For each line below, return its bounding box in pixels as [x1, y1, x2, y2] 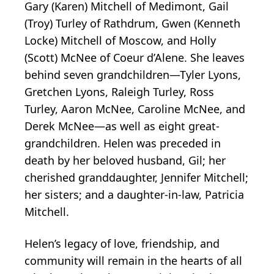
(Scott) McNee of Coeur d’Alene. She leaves [24, 50, 245, 65]
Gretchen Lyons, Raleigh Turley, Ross [24, 84, 214, 99]
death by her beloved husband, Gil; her [24, 152, 226, 168]
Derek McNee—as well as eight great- [24, 118, 220, 133]
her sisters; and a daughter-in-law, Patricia [24, 187, 244, 202]
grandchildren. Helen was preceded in [24, 135, 221, 150]
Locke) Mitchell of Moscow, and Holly [24, 32, 216, 48]
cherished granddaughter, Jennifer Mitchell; [24, 169, 248, 185]
